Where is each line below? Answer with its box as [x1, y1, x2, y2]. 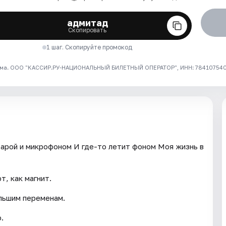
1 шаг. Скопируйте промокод [46, 43, 133, 51]
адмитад [67, 17, 108, 29]
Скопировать [68, 26, 107, 34]
